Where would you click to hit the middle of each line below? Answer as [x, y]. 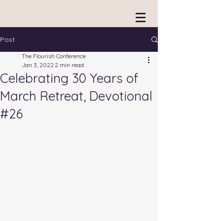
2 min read [69, 65]
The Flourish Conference [54, 56]
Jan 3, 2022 [38, 65]
